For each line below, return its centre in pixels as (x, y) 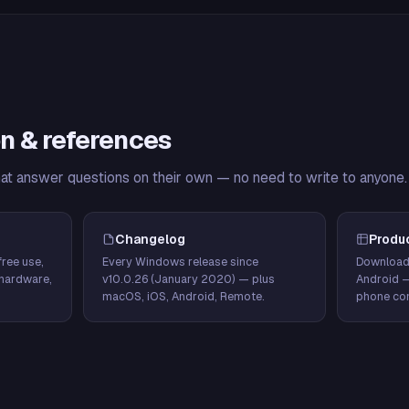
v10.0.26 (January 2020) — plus (189, 279)
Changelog (151, 239)
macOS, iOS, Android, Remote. (184, 296)
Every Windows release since (181, 262)
